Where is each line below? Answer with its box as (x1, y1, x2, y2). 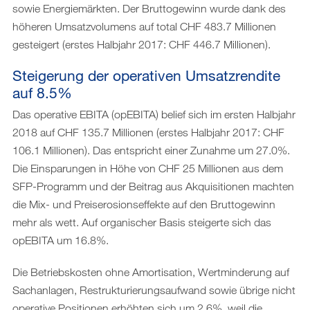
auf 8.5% (12, 83, 72, 102)
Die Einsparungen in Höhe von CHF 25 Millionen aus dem (12, 161, 283, 174)
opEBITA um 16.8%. (12, 233, 109, 246)
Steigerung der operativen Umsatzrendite (12, 66, 280, 84)
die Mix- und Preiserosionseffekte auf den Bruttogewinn (12, 197, 275, 210)
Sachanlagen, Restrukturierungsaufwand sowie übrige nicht (12, 283, 295, 296)
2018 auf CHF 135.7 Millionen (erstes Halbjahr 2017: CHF (12, 125, 284, 138)
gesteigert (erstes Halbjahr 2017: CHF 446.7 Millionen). (12, 37, 271, 51)
